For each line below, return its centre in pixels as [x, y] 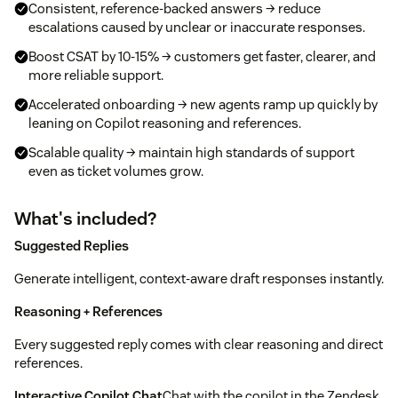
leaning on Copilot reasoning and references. [165, 123]
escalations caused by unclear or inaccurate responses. [197, 27]
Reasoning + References [88, 311]
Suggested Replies [72, 245]
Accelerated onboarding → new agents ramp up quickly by [203, 104]
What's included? [85, 218]
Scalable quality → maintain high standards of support [191, 152]
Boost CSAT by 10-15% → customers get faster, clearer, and [202, 56]
